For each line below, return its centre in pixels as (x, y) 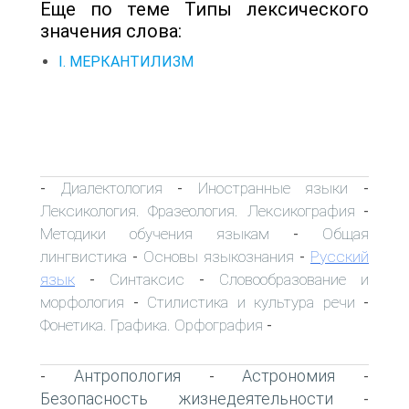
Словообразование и (294, 279)
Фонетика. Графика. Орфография (152, 325)
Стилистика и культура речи (251, 302)
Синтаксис (147, 279)
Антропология (127, 375)
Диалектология (111, 188)
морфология (82, 302)
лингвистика (84, 256)
